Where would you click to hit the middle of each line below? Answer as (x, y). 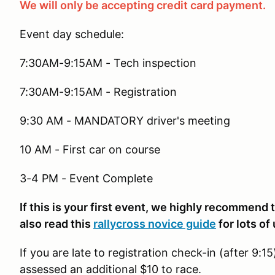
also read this (56, 224)
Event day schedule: (72, 34)
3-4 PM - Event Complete (86, 178)
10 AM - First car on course (90, 149)
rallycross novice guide (155, 224)
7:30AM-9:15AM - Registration (98, 92)
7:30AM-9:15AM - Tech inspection (108, 63)
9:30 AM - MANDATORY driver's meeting (126, 121)
